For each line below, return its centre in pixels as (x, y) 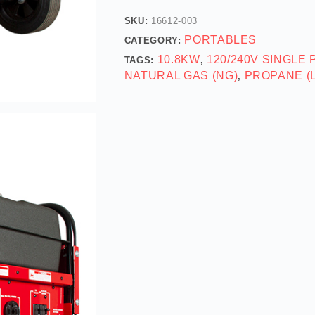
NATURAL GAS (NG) (181, 75)
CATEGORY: (154, 40)
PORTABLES (221, 39)
